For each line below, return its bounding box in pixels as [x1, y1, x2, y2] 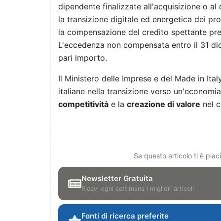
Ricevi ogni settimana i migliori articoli [81, 185, 194, 193]
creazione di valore [127, 99, 200, 110]
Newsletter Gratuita [81, 174, 153, 184]
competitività [58, 99, 109, 110]
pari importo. [58, 53, 107, 63]
